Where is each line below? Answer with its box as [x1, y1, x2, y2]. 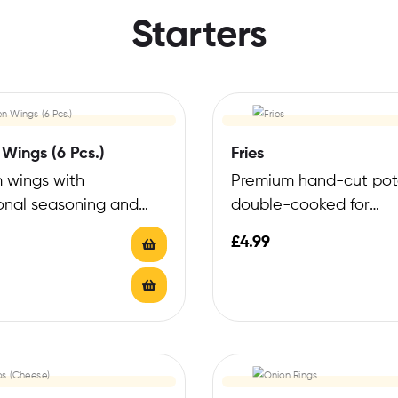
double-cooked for [231, 197, 370, 214]
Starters [131, 18, 267, 56]
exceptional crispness [231, 221, 389, 238]
